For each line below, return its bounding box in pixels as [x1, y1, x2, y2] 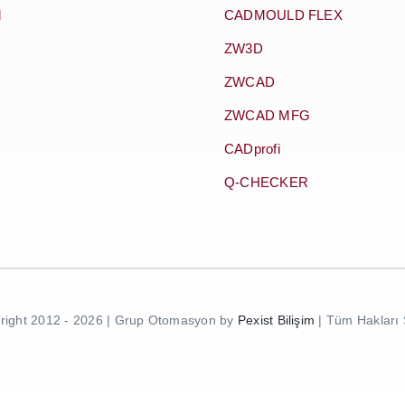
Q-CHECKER [223, 174, 308, 191]
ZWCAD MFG [223, 108, 310, 124]
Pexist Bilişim [237, 313, 316, 328]
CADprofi [223, 141, 280, 157]
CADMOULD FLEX [223, 7, 343, 24]
